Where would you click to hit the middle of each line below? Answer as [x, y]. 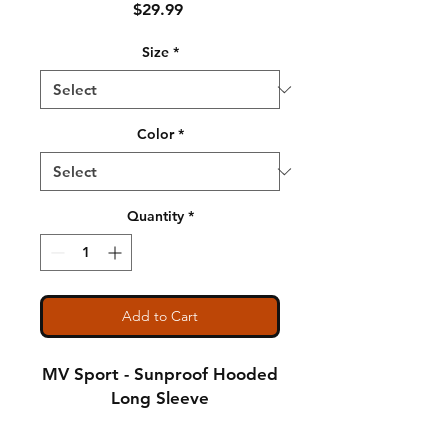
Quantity [155, 216]
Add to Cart [160, 316]
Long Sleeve [160, 398]
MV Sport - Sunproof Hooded [160, 374]
